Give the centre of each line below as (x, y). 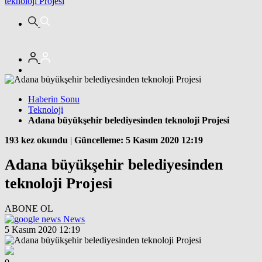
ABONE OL (29, 208)
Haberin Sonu (54, 99)
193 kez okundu (36, 140)
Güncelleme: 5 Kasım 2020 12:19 (139, 140)
